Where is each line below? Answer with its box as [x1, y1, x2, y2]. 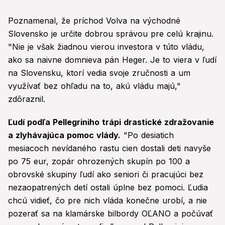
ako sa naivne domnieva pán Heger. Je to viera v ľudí [8, 55, 216, 65]
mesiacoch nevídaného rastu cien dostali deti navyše [8, 143, 211, 154]
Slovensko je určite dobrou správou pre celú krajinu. [8, 29, 213, 39]
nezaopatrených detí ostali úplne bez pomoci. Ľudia [8, 182, 208, 193]
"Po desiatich [121, 130, 174, 141]
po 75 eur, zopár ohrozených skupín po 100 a [8, 156, 190, 167]
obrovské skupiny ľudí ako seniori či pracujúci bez [8, 169, 203, 180]
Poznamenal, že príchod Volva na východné [8, 16, 180, 26]
